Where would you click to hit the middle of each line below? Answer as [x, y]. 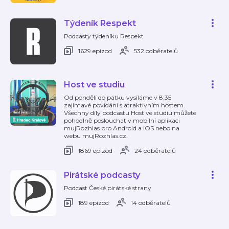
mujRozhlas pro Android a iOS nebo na [122, 128]
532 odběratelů [156, 51]
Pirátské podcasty [102, 175]
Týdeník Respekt [100, 23]
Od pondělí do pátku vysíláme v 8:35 [118, 97]
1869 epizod [95, 150]
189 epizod [94, 202]
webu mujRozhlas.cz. [96, 136]
